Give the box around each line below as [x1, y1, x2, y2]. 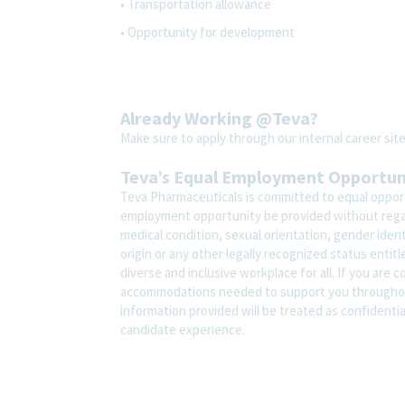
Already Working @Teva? [120, 106, 318, 129]
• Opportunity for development [120, 23, 295, 41]
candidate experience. [120, 320, 245, 338]
